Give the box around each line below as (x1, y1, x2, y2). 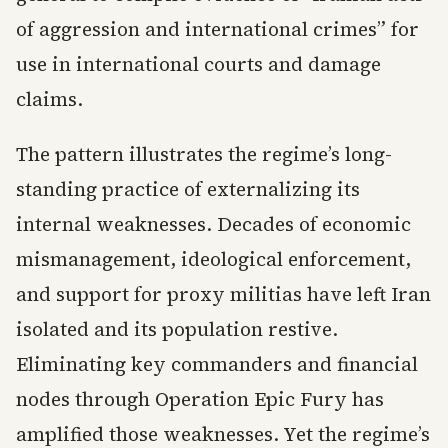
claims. (16, 86, 83, 112)
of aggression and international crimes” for (16, 16, 419, 42)
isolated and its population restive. (16, 316, 338, 342)
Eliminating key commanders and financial (16, 351, 418, 377)
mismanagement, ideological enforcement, (16, 246, 411, 272)
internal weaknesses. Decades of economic (16, 211, 411, 237)
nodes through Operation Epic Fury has (16, 386, 384, 412)
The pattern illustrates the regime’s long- (16, 141, 392, 167)
